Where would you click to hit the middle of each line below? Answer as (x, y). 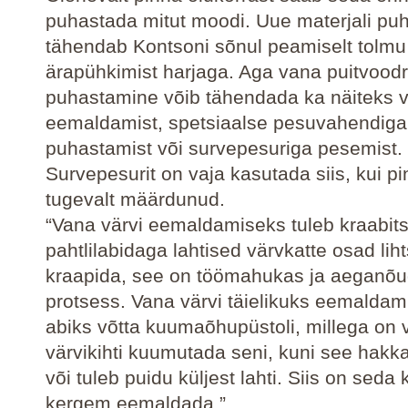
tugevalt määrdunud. (135, 199)
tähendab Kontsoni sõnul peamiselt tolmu (226, 46)
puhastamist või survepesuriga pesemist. (224, 148)
